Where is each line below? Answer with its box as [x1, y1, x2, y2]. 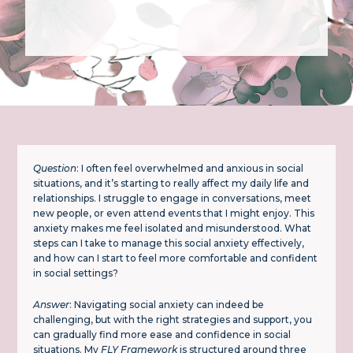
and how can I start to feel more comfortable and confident [33, 252, 318, 265]
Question [33, 162, 77, 175]
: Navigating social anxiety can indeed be [69, 299, 265, 311]
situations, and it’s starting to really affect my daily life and [33, 177, 310, 190]
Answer [33, 299, 70, 311]
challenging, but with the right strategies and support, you [33, 314, 313, 326]
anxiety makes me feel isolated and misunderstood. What [33, 222, 312, 235]
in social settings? [33, 267, 119, 280]
